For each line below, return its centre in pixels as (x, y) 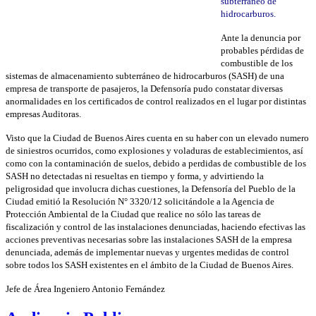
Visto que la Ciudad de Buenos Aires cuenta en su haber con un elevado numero (157, 138)
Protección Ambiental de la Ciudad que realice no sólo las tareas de (133, 214)
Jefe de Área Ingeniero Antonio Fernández (85, 288)
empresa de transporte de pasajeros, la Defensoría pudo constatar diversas (144, 88)
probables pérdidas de (262, 50)
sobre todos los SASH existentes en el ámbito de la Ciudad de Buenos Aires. (150, 265)
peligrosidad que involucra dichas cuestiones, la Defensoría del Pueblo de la (151, 188)
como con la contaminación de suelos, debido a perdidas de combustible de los (156, 163)
